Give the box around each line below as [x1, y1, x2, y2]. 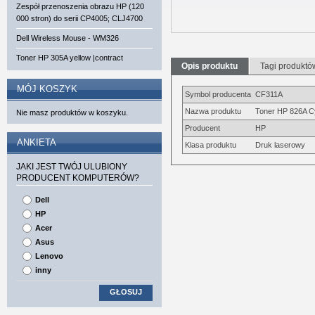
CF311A [255, 90, 283, 98]
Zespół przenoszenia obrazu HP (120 [16, 2, 144, 11]
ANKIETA [17, 137, 56, 148]
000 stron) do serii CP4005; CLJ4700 [16, 14, 143, 22]
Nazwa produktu [185, 107, 241, 115]
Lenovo [35, 252, 63, 260]
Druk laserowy [255, 141, 305, 149]
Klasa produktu [185, 141, 236, 149]
